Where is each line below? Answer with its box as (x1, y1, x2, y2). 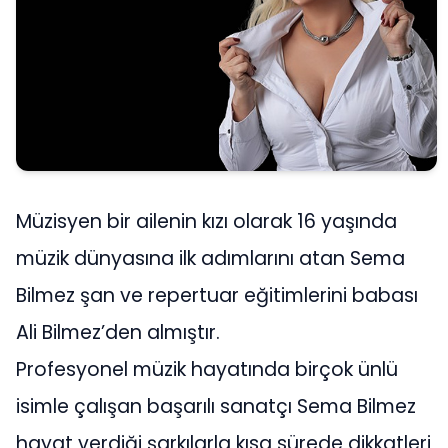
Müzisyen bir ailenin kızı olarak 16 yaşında (16, 207, 397, 235)
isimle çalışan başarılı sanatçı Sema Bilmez (16, 392, 416, 420)
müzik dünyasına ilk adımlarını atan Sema (16, 244, 405, 272)
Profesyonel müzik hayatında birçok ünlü (16, 355, 398, 383)
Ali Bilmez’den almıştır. (16, 318, 220, 346)
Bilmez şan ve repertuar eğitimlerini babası (16, 281, 418, 309)
